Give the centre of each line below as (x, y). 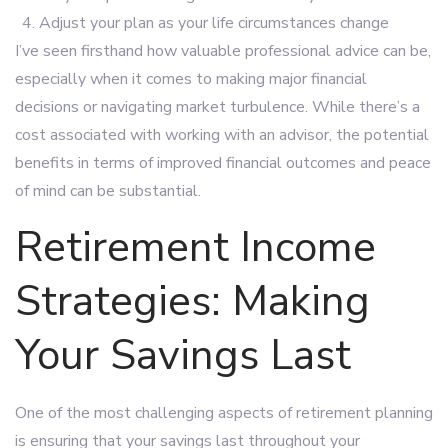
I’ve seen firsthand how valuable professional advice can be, (223, 51)
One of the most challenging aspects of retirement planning (224, 413)
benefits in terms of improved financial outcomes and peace (223, 163)
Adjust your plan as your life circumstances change (214, 23)
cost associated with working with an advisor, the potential (222, 135)
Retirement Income (195, 247)
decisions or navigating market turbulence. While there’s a (217, 107)
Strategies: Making (192, 301)
